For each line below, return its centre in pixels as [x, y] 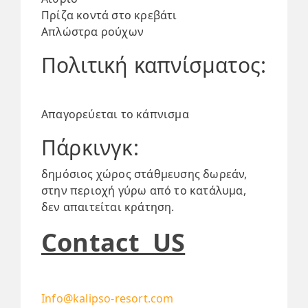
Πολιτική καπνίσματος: [154, 65]
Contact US [113, 242]
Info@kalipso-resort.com [108, 298]
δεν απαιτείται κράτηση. [108, 207]
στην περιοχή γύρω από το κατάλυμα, [144, 190]
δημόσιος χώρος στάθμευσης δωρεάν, [144, 174]
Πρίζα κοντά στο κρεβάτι [109, 15]
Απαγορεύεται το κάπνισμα [115, 114]
